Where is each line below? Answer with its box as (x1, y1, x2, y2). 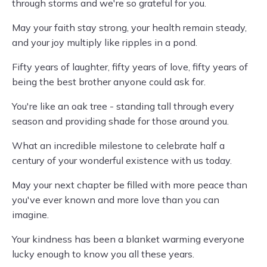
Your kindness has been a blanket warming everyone (12, 233, 244, 245)
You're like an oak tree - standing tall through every (12, 100, 234, 112)
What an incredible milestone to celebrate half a (12, 139, 225, 151)
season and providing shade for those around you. (12, 115, 229, 127)
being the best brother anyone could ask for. (12, 76, 206, 88)
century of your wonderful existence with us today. (12, 154, 232, 166)
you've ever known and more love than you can (12, 194, 219, 206)
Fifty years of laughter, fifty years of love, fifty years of (12, 61, 248, 73)
